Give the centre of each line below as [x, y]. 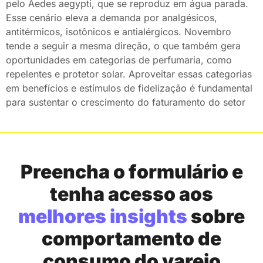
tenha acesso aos [131, 194]
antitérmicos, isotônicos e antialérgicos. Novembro [119, 31]
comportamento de [131, 239]
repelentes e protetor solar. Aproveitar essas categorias [129, 74]
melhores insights [103, 217]
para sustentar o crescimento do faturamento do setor [126, 102]
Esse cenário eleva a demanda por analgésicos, [112, 17]
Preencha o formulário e [131, 172]
